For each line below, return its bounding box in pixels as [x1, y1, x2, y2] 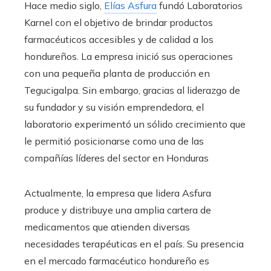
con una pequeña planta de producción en [24, 67, 210, 80]
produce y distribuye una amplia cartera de [24, 204, 211, 217]
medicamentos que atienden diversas [24, 221, 190, 233]
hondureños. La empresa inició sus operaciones [24, 50, 233, 63]
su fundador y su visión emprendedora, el [24, 101, 204, 114]
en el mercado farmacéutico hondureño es [24, 255, 209, 267]
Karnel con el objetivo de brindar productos [24, 16, 213, 29]
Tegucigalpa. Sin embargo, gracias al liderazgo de [24, 84, 240, 97]
